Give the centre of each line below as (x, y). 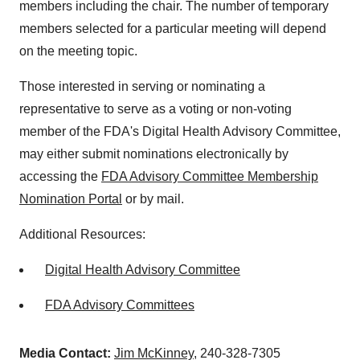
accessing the (60, 176)
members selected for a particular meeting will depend (173, 29)
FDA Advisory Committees (120, 305)
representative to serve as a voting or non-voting (155, 109)
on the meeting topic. (78, 51)
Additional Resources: (82, 234)
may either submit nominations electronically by (154, 154)
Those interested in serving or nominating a (142, 86)
